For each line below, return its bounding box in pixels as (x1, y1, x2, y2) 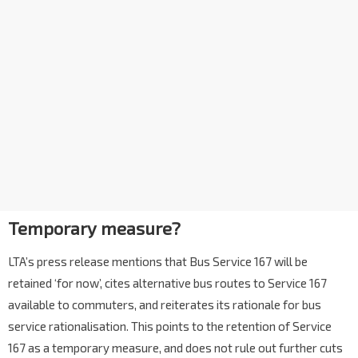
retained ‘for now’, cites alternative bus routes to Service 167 (8, 276, 327, 291)
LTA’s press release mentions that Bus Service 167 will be (8, 254, 308, 269)
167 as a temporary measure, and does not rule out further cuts (8, 340, 343, 356)
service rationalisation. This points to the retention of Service (8, 319, 332, 334)
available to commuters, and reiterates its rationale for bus (8, 297, 321, 312)
